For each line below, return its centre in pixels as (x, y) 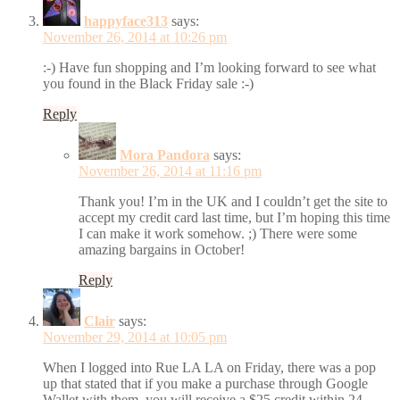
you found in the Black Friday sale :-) (148, 83)
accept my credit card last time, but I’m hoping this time (234, 217)
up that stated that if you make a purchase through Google (205, 383)
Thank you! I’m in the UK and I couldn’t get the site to (233, 201)
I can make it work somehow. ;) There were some (218, 233)
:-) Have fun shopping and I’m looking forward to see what (209, 67)
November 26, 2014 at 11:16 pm (170, 171)
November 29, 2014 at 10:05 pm (135, 337)
